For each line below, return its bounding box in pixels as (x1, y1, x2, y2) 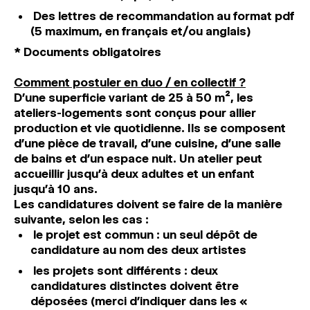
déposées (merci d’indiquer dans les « (30, 294, 247, 308)
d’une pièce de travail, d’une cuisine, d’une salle (14, 136, 281, 150)
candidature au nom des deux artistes (30, 243, 246, 257)
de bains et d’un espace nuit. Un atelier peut (14, 152, 262, 165)
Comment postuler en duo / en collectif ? (14, 75, 246, 89)
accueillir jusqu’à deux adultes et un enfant (14, 167, 255, 181)
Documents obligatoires (24, 45, 161, 59)
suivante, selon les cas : (14, 212, 149, 226)
